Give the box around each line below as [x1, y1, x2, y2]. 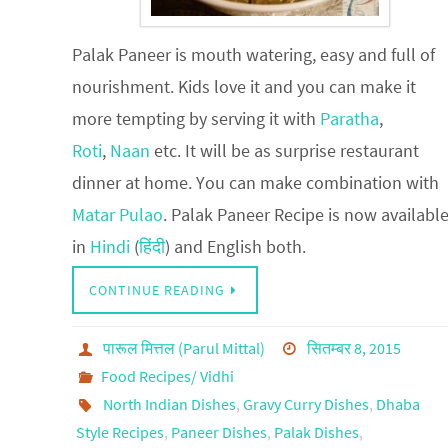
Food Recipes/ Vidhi [100, 365, 234, 386]
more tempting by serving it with [72, 106, 320, 130]
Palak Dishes [274, 421, 359, 442]
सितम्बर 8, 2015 [307, 337, 402, 358]
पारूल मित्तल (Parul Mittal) [102, 337, 265, 358]
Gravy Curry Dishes [242, 393, 369, 414]
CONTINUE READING [89, 280, 225, 299]
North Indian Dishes [102, 393, 236, 414]
